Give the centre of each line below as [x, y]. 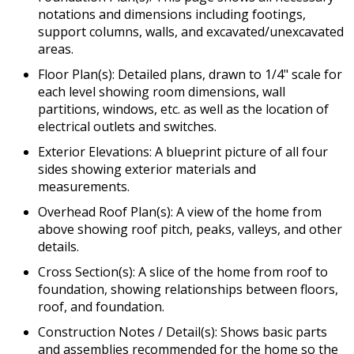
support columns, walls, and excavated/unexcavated [191, 31]
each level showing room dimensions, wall [162, 91]
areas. [56, 49]
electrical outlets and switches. [127, 126]
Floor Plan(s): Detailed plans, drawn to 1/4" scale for [190, 74]
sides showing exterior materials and [147, 169]
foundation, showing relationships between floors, [188, 289]
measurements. [84, 186]
